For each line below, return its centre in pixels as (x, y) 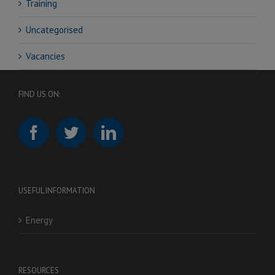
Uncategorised (54, 30)
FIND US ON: (39, 95)
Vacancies (45, 56)
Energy (39, 220)
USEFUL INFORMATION (57, 191)
